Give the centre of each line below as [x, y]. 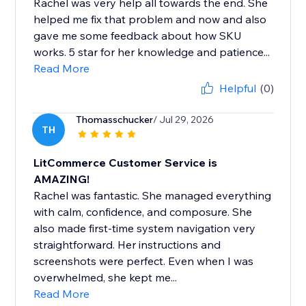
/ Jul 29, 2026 [184, 120]
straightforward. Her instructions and [127, 245]
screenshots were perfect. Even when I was [144, 261]
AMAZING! [62, 179]
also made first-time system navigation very [145, 228]
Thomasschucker [115, 120]
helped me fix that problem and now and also [150, 19]
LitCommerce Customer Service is [126, 163]
